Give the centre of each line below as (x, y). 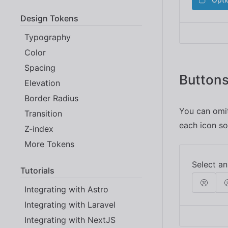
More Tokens (49, 144)
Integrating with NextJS (70, 220)
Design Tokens (49, 18)
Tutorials (37, 170)
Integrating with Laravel (70, 204)
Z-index (39, 129)
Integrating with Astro (66, 189)
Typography (48, 37)
